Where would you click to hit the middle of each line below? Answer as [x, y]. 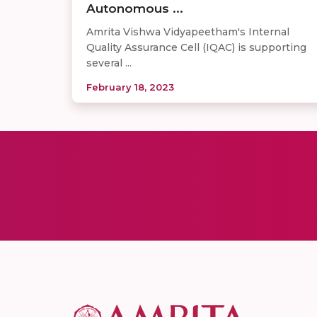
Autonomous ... [135, 9]
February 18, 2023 [130, 87]
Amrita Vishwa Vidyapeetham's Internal [188, 32]
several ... [109, 63]
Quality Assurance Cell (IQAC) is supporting [196, 48]
